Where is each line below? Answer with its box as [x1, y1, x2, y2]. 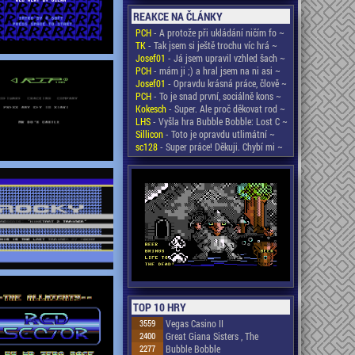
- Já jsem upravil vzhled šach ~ [165, 52, 285, 64]
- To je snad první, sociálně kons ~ [151, 90, 281, 102]
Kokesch [135, 102, 166, 115]
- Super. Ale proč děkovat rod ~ [166, 102, 285, 115]
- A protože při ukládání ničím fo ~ [151, 26, 284, 39]
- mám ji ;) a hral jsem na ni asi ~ [151, 64, 281, 77]
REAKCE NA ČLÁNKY [132, 9, 223, 24]
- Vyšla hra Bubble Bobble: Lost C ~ [150, 115, 288, 128]
